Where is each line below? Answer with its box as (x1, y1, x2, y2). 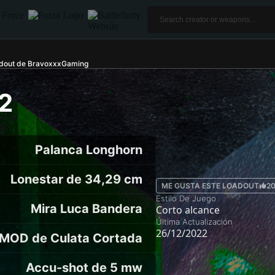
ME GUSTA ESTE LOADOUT (161, 180, 259, 190)
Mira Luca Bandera (31, 201, 142, 216)
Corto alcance (156, 203, 220, 217)
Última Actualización (156, 216, 233, 227)
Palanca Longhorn (35, 142, 142, 157)
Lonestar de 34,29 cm (10, 172, 142, 187)
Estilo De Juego (156, 193, 216, 203)
